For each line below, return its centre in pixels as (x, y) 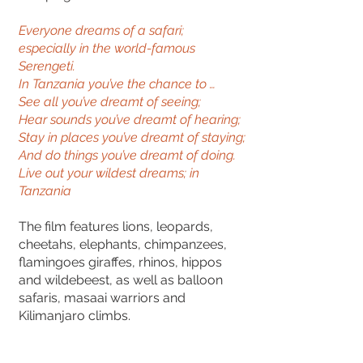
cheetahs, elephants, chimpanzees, (123, 244)
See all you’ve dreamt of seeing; (110, 102)
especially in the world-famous (107, 48)
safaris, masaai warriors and (102, 298)
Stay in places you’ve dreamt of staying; (132, 137)
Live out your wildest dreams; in (109, 173)
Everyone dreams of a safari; (101, 30)
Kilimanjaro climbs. (75, 316)
